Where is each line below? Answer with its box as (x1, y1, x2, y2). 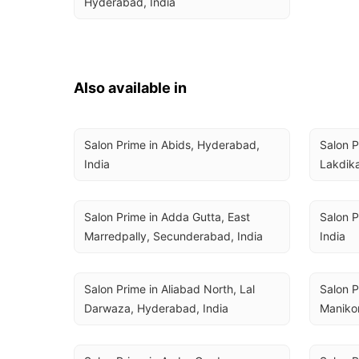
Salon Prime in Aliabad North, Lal (84, 282, 255, 296)
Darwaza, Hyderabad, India (84, 301, 228, 315)
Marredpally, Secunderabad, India (84, 229, 263, 243)
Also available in (74, 79, 187, 96)
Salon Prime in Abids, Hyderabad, (84, 138, 260, 151)
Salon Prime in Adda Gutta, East (84, 210, 250, 224)
